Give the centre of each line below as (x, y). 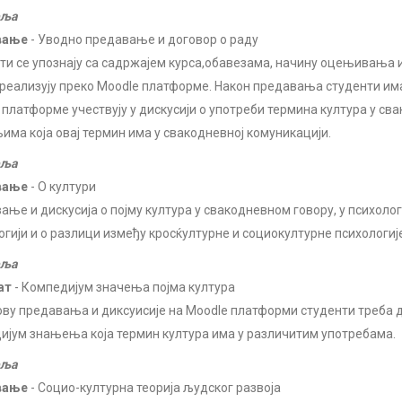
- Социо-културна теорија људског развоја (154, 388)
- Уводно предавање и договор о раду (143, 39)
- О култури (62, 187)
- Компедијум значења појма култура (123, 287)
